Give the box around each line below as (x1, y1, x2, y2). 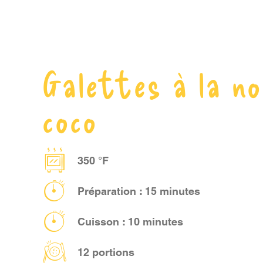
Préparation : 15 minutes (77, 184, 200, 197)
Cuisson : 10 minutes (77, 215, 183, 228)
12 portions (77, 245, 134, 258)
